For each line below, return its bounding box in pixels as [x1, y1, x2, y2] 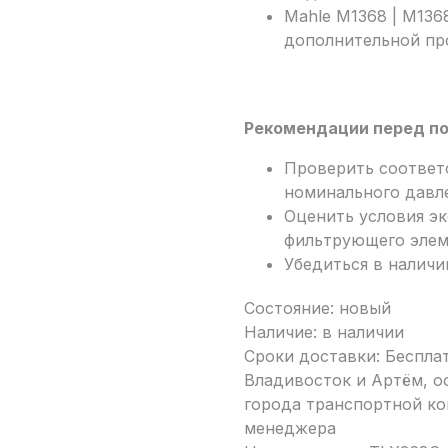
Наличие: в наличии [244, 322, 404, 343]
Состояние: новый [244, 298, 391, 319]
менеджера [244, 418, 336, 439]
